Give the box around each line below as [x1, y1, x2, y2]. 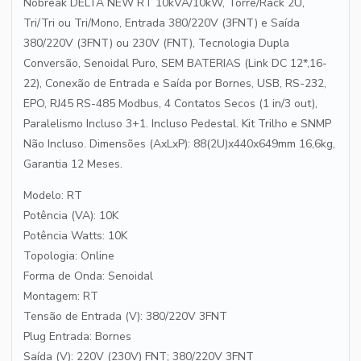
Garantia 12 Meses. [23, 156, 126, 172]
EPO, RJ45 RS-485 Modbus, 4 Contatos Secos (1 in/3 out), [23, 96, 317, 111]
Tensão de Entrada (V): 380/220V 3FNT [23, 309, 227, 324]
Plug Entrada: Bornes [23, 329, 131, 344]
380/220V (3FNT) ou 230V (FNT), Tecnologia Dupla [23, 35, 289, 51]
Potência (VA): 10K [23, 208, 118, 223]
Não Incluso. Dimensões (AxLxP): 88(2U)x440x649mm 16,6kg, [23, 136, 335, 151]
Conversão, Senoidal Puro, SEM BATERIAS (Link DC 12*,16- [23, 56, 327, 71]
